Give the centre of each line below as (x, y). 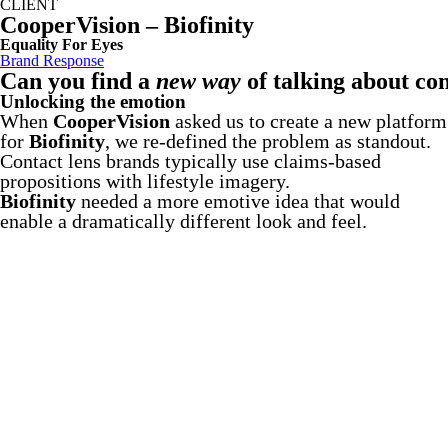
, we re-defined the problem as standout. (268, 140)
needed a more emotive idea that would (238, 200)
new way (198, 80)
